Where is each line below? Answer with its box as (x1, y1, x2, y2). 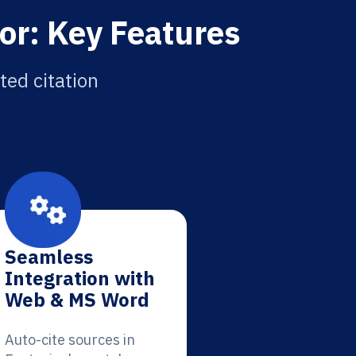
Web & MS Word (4, 287, 149, 312)
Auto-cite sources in (4, 331, 135, 349)
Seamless (4, 244, 93, 269)
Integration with (4, 265, 155, 291)
